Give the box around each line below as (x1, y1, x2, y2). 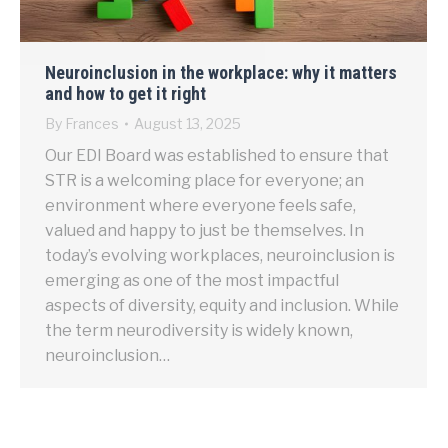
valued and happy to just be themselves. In (45, 221, 364, 241)
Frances (65, 115, 119, 133)
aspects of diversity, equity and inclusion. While (45, 296, 399, 316)
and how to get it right (45, 83, 206, 105)
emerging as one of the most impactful (45, 271, 339, 291)
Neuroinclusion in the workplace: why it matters (45, 62, 397, 84)
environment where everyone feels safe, (45, 196, 356, 216)
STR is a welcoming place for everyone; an (45, 171, 364, 191)
